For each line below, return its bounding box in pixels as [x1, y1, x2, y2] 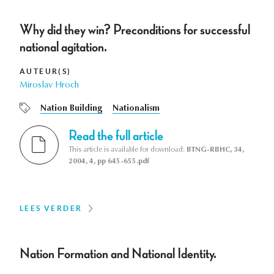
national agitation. [20, 39, 107, 54]
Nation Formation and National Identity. [20, 246, 217, 262]
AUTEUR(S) [20, 67, 72, 75]
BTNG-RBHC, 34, [187, 146, 244, 154]
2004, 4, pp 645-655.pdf [68, 158, 149, 166]
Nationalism [113, 104, 160, 113]
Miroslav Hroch [20, 81, 79, 90]
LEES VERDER [20, 204, 83, 213]
